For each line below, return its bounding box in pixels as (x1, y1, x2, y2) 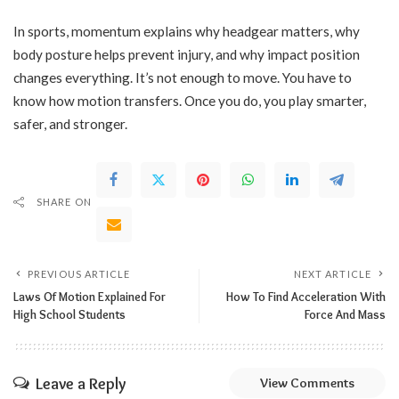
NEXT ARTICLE (293, 268, 371, 281)
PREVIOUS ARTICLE (28, 268, 131, 281)
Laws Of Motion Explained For (13, 289, 166, 305)
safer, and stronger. (13, 116, 127, 133)
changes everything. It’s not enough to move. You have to (13, 69, 352, 86)
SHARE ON (37, 196, 92, 208)
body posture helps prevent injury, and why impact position (13, 46, 360, 63)
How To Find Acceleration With (226, 289, 386, 305)
